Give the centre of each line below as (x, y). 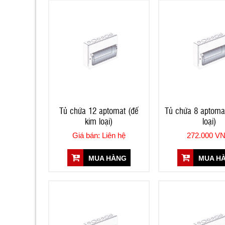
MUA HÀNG (106, 158)
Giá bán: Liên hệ (99, 135)
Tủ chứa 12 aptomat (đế (99, 110)
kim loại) (99, 121)
